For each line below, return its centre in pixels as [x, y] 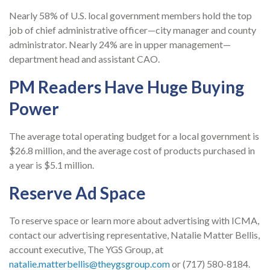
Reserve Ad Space [77, 193]
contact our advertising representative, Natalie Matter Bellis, [134, 235]
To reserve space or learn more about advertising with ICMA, [134, 221]
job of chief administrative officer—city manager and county [133, 30]
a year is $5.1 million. [52, 165]
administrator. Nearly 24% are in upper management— [120, 45]
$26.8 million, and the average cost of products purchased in [132, 151]
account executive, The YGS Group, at [86, 250]
